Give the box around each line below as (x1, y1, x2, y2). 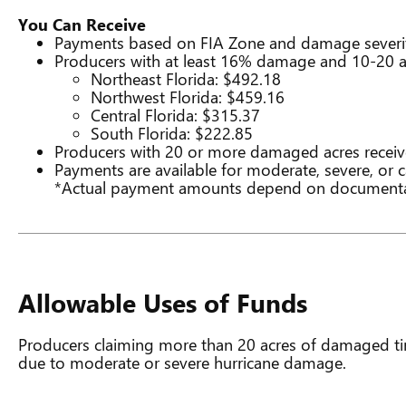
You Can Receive (18, 14, 146, 35)
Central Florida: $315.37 (91, 104, 260, 126)
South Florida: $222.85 (91, 122, 253, 144)
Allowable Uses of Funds (18, 285, 307, 319)
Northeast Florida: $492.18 (91, 68, 281, 90)
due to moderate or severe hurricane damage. (18, 352, 346, 373)
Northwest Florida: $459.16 (91, 86, 285, 108)
